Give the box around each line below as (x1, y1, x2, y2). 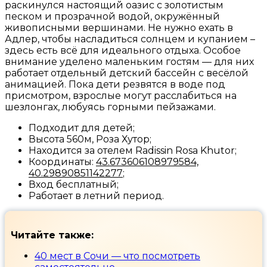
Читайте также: (11, 229, 94, 241)
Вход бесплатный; (29, 179, 119, 191)
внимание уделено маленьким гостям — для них (5, 56, 254, 68)
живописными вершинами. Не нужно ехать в (5, 22, 233, 34)
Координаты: (29, 156, 96, 168)
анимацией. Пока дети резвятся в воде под (5, 79, 225, 91)
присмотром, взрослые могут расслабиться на (5, 90, 237, 102)
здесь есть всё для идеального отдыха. (5, 45, 203, 57)
